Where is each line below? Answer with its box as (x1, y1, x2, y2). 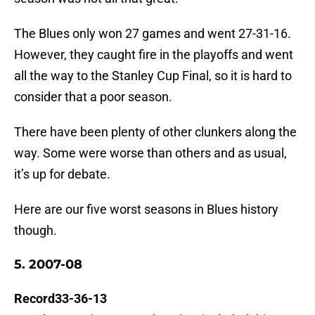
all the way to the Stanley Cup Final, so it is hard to (14, 68, 292, 84)
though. (14, 223, 57, 238)
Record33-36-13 (14, 291, 107, 307)
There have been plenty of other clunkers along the (14, 124, 297, 140)
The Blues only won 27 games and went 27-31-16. (14, 26, 291, 41)
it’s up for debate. (14, 167, 110, 182)
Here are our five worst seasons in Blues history (14, 202, 278, 217)
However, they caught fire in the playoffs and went (14, 47, 293, 63)
